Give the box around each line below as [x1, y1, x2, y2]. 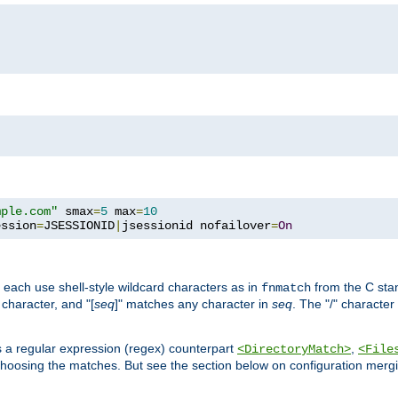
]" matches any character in [115, 296, 272, 311]
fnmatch [261, 280, 311, 295]
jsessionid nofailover [122, 218, 271, 233]
